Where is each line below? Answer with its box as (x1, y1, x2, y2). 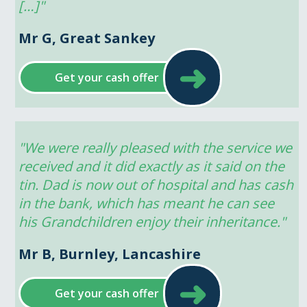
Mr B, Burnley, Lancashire (18, 244, 201, 263)
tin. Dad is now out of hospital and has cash (18, 175, 293, 194)
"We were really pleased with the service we (18, 138, 292, 157)
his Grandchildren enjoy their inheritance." (18, 212, 286, 231)
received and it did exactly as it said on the (18, 156, 284, 175)
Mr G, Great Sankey (18, 28, 155, 47)
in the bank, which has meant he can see (18, 193, 274, 212)
